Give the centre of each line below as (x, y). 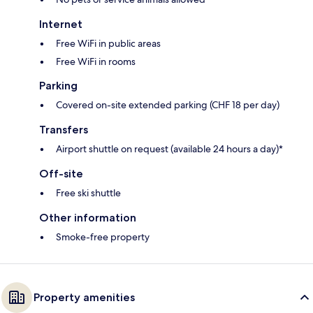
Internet (61, 24)
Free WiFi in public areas (108, 44)
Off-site (61, 174)
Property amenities (84, 298)
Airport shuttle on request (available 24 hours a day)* (169, 149)
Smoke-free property (103, 237)
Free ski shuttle (88, 193)
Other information (88, 218)
